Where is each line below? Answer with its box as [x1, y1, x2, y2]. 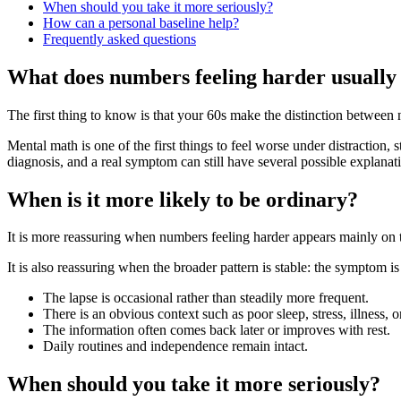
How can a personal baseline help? [43, 14, 239, 30]
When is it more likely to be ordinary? [7, 187, 358, 211]
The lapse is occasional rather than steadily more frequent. [43, 290, 369, 306]
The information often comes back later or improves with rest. [43, 322, 390, 338]
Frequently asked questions [43, 30, 196, 47]
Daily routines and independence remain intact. [43, 338, 308, 354]
